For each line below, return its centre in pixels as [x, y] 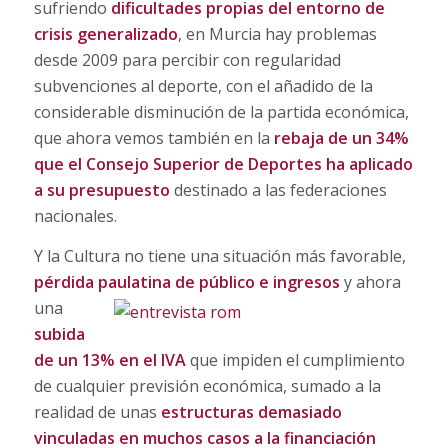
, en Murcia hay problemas [277, 34]
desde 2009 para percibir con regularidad [187, 60]
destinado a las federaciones [278, 190]
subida [59, 333]
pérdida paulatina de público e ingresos [186, 281]
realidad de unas [97, 411]
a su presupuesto [101, 190]
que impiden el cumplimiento [295, 359]
